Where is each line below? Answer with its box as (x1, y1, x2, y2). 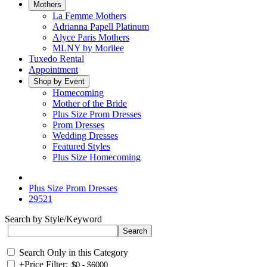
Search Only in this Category (19, 247, 128, 257)
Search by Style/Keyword (5, 214, 102, 224)
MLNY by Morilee (52, 43, 124, 53)
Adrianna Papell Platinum (52, 21, 149, 32)
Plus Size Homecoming (52, 152, 141, 162)
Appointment (29, 64, 78, 74)
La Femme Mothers (52, 11, 126, 21)
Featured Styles (52, 141, 110, 151)
